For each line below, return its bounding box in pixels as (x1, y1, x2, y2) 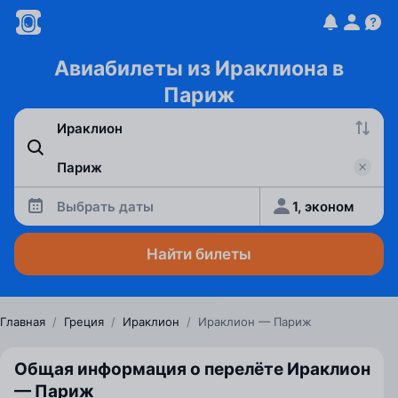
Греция (64, 314, 104, 329)
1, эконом (292, 197, 354, 215)
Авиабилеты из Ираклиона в (54, 56, 344, 81)
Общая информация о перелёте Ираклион (14, 359, 370, 379)
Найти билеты (147, 245, 251, 263)
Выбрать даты (57, 197, 154, 215)
